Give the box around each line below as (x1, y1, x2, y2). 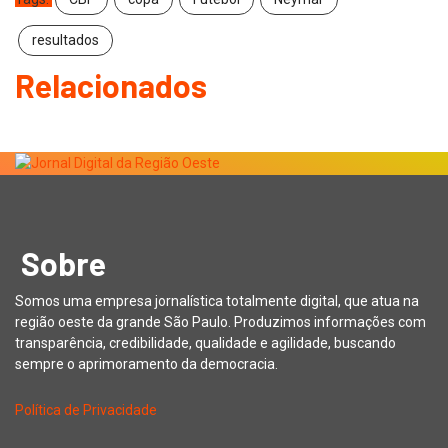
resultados (32, 31, 99, 48)
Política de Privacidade (15, 401, 157, 418)
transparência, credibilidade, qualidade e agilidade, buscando (15, 334, 396, 351)
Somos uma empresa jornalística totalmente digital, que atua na (15, 292, 419, 309)
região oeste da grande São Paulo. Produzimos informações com (15, 313, 426, 330)
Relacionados (15, 65, 207, 104)
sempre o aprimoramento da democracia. (15, 355, 278, 372)
